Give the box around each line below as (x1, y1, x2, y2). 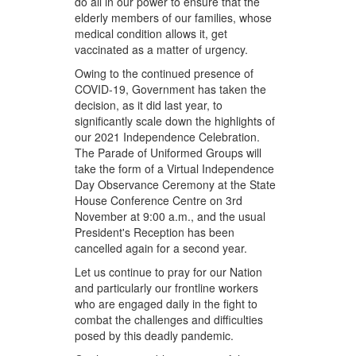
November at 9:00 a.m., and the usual (75, 208, 266, 225)
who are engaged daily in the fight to (75, 296, 258, 312)
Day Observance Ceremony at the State (75, 176, 277, 193)
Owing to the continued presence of (75, 65, 254, 82)
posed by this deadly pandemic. (75, 327, 234, 344)
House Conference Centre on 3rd (75, 192, 243, 209)
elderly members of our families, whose (75, 10, 273, 26)
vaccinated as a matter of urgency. (75, 41, 249, 58)
